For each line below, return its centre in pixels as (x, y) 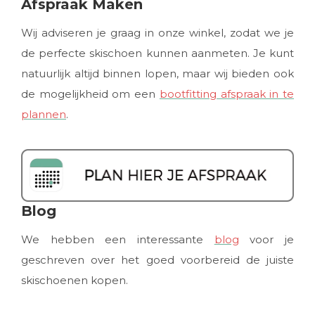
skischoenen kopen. (75, 280)
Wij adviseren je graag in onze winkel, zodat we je (157, 33)
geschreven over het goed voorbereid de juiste (157, 259)
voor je (266, 239)
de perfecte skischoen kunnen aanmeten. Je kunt (157, 53)
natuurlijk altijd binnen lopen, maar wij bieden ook (157, 73)
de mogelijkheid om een (90, 94)
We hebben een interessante (118, 239)
